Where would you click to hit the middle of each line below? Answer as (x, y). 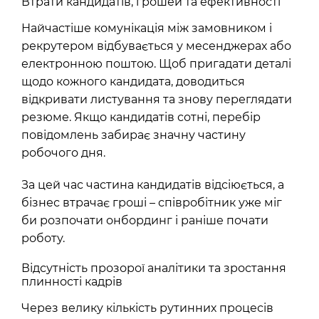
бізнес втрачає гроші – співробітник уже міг (152, 203)
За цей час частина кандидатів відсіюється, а (153, 185)
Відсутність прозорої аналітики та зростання (154, 268)
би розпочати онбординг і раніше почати (145, 220)
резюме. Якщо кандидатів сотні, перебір (141, 117)
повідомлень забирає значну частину (134, 135)
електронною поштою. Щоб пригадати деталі (156, 64)
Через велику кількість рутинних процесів (147, 308)
